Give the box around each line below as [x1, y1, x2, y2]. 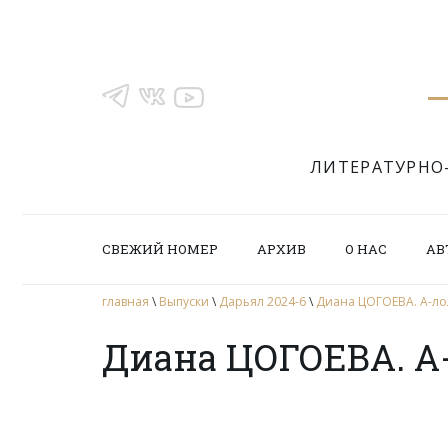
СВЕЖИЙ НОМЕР [102, 240, 218, 258]
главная [102, 293, 149, 310]
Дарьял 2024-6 [219, 293, 306, 310]
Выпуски [159, 293, 209, 310]
